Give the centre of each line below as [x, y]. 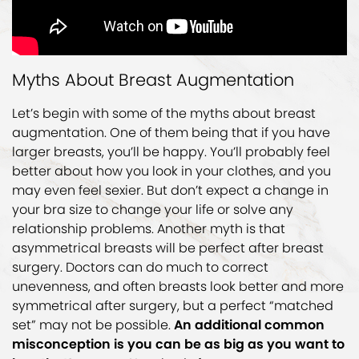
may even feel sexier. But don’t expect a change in [170, 191]
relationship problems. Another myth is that [149, 229]
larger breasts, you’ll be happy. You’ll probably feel [171, 152]
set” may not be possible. [93, 325]
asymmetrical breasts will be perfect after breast [168, 248]
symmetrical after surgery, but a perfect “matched [173, 306]
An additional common [249, 325]
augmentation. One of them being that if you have [171, 133]
